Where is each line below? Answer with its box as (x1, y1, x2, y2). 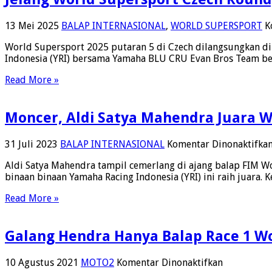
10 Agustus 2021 (5, 256, 78, 268)
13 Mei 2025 (5, 19, 59, 32)
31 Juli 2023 (5, 138, 58, 150)
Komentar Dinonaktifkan (117, 256, 223, 268)
